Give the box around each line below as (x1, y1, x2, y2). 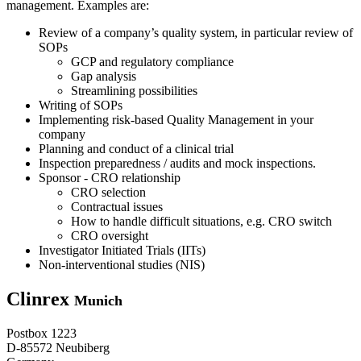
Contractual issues (71, 200, 163, 214)
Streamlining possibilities (71, 84, 197, 98)
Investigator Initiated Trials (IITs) (39, 243, 205, 258)
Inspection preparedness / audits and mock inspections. (39, 156, 316, 171)
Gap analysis (71, 69, 136, 84)
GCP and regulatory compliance (71, 55, 234, 69)
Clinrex (6, 288, 69, 310)
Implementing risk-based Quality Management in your (39, 113, 313, 127)
